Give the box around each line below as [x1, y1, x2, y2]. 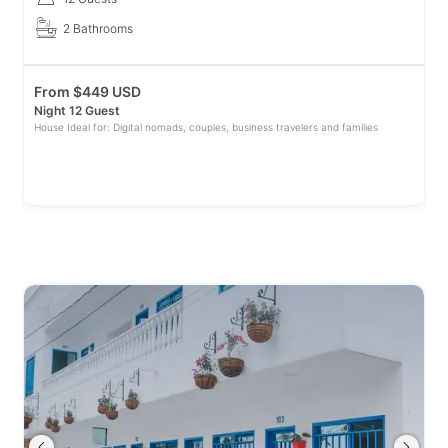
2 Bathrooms [63, 21, 133, 36]
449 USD [82, 83, 141, 100]
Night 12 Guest [34, 103, 120, 118]
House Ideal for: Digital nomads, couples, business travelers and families [34, 121, 378, 133]
